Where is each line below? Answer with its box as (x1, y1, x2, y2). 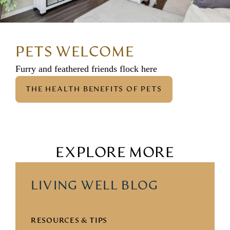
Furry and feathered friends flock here (15, 64, 157, 74)
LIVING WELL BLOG (31, 180, 159, 193)
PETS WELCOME (15, 45, 135, 60)
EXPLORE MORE (55, 146, 175, 161)
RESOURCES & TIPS (31, 217, 108, 225)
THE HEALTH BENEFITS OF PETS (26, 86, 162, 93)
